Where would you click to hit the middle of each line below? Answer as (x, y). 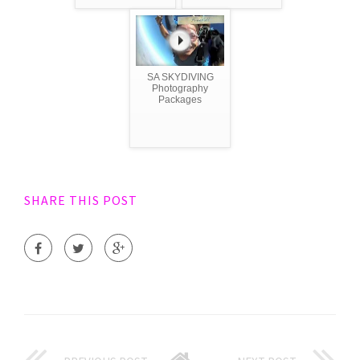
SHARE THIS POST (81, 200)
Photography (180, 88)
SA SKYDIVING (180, 77)
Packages (180, 99)
